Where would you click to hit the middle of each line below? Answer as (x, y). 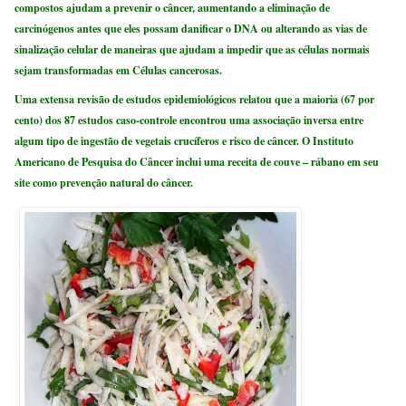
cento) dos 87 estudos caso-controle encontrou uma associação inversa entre (189, 121)
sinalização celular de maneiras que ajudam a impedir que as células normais (193, 49)
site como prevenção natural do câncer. (104, 183)
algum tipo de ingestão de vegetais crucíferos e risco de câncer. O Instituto (184, 141)
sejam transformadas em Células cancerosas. (119, 70)
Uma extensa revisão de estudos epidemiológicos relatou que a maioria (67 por (195, 100)
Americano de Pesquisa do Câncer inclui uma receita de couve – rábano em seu (197, 162)
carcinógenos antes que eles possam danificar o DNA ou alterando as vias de (191, 28)
